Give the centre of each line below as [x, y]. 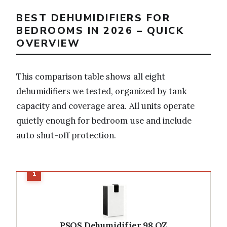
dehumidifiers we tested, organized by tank [102, 91]
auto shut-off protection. [66, 135]
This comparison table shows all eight [91, 76]
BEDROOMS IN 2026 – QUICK [100, 31]
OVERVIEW [48, 44]
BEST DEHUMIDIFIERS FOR [93, 18]
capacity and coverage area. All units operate [105, 106]
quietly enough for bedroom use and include [104, 120]
